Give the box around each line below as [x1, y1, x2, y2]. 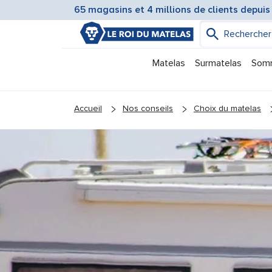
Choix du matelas [194, 103, 261, 114]
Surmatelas [195, 57, 242, 69]
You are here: [73, 90, 136, 104]
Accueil [74, 103, 102, 114]
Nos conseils [123, 103, 173, 114]
